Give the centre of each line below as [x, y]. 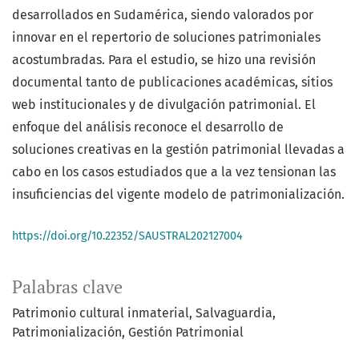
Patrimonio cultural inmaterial [101, 313]
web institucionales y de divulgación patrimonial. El [164, 105]
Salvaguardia [234, 313]
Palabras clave [67, 287]
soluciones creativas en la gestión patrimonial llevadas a [178, 150]
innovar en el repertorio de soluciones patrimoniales [166, 38]
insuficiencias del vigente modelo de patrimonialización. [178, 195]
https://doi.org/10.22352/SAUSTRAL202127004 [127, 236]
